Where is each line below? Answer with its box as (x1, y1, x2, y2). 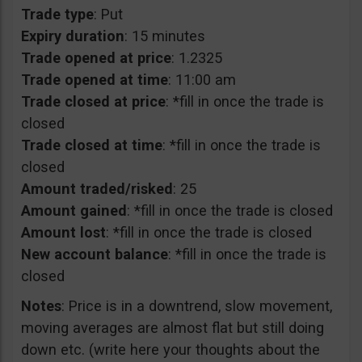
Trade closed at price (21, 93, 166, 110)
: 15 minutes (124, 27, 205, 44)
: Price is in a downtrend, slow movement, (61, 297, 332, 314)
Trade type (21, 6, 94, 23)
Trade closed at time (21, 137, 162, 154)
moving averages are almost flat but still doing (21, 319, 324, 336)
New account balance (21, 246, 168, 263)
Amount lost (21, 224, 106, 241)
